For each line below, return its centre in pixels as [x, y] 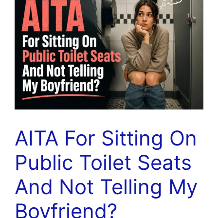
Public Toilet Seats [103, 162]
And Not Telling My [106, 186]
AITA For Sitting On [106, 138]
